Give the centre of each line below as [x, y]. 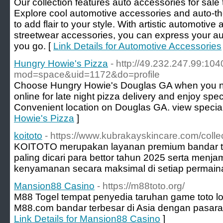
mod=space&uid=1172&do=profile [87, 74]
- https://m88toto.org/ [141, 186]
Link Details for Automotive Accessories [137, 46]
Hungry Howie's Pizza [61, 63]
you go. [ [34, 46]
